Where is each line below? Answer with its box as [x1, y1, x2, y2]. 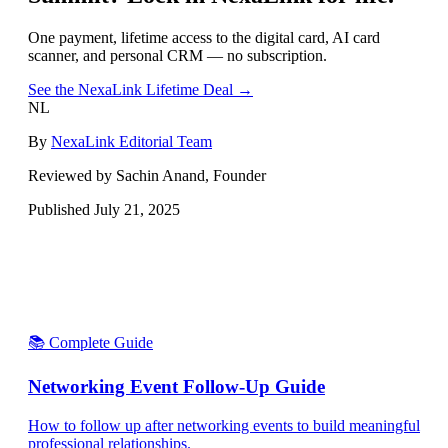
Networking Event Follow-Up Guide [28, 376, 325, 398]
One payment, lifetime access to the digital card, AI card [28, 28, 380, 46]
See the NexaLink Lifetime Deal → [28, 80, 253, 98]
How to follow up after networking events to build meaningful [28, 416, 420, 434]
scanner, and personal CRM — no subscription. [28, 46, 327, 64]
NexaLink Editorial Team [51, 132, 212, 150]
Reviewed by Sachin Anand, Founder [28, 166, 266, 184]
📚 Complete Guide [28, 333, 153, 351]
